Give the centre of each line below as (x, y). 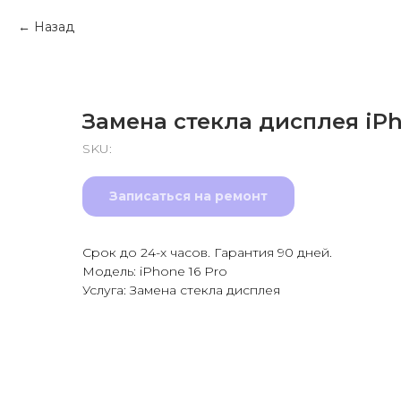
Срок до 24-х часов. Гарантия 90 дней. (207, 252)
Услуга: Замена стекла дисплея (181, 290)
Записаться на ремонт (188, 196)
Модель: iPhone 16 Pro (155, 271)
